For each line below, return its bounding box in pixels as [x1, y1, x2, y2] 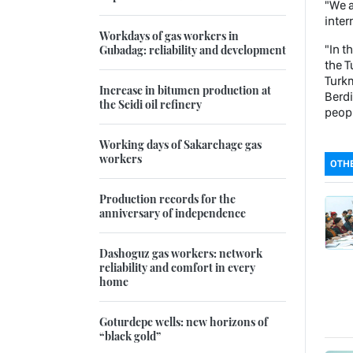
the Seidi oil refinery [99, 96, 202, 113]
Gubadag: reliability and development [99, 42, 286, 58]
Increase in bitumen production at [99, 82, 271, 98]
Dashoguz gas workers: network [99, 245, 262, 262]
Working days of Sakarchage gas [99, 136, 262, 153]
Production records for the [99, 191, 236, 207]
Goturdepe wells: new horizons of [99, 314, 268, 330]
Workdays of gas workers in [99, 28, 239, 44]
